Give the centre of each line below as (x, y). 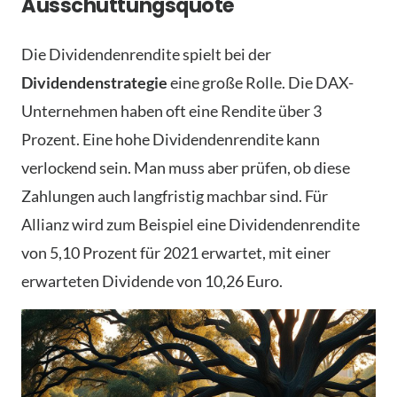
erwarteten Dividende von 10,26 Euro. (152, 281)
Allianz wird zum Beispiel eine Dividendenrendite (191, 224)
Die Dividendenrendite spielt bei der (146, 54)
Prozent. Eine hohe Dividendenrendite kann (171, 139)
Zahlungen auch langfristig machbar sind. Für (175, 196)
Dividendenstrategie (94, 82)
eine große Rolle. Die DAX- (261, 82)
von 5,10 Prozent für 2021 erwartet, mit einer (176, 253)
